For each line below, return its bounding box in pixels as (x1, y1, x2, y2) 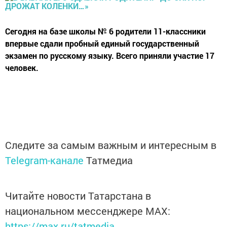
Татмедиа (86, 154, 133, 167)
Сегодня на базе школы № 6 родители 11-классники (5, 26, 206, 36)
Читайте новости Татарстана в (5, 189, 151, 202)
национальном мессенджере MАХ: (5, 204, 170, 217)
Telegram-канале (5, 154, 84, 167)
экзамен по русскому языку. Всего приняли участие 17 (5, 50, 214, 61)
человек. (5, 62, 39, 73)
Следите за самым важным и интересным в (5, 138, 216, 152)
